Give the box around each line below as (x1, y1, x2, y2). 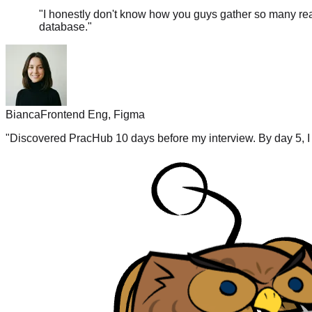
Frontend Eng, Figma (40, 93, 145, 105)
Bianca (6, 93, 40, 105)
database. (39, 5, 88, 17)
